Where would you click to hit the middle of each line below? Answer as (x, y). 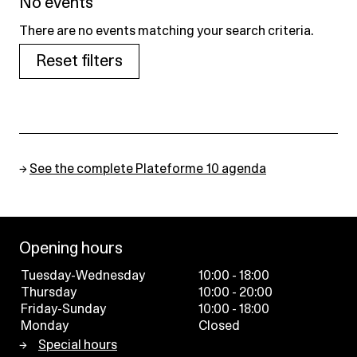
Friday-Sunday (63, 309)
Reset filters (79, 61)
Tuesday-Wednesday (83, 275)
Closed (219, 326)
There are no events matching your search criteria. (166, 31)
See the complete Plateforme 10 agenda (148, 169)
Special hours (78, 345)
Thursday (49, 292)
